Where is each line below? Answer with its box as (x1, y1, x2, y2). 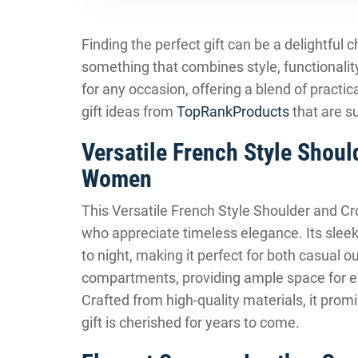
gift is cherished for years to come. (82, 314, 300, 331)
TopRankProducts (177, 103, 289, 120)
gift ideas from (82, 103, 177, 120)
